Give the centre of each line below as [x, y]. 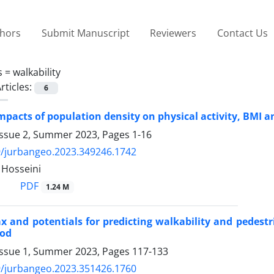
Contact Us [242, 33]
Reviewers [173, 33]
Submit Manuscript [85, 33]
